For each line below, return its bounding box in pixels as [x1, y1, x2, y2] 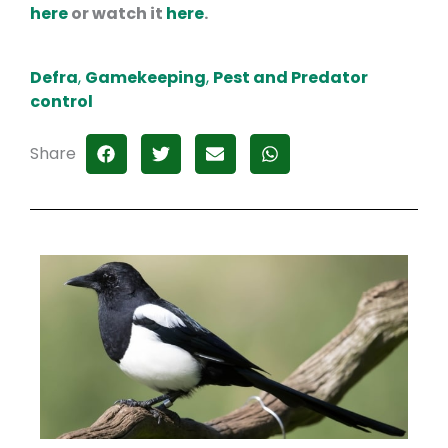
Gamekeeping [85, 65, 206, 89]
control [30, 89, 93, 113]
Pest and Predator [213, 65, 368, 89]
